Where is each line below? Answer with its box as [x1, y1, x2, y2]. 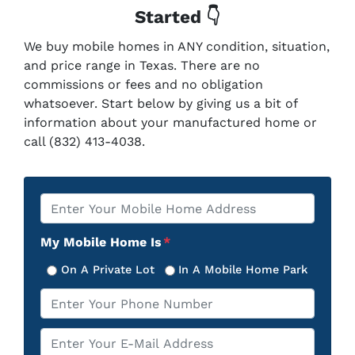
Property [40, 195, 96, 211]
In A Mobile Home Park [178, 263, 308, 277]
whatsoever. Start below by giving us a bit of [24, 96, 297, 112]
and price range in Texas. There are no [24, 58, 260, 74]
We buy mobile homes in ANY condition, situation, [24, 39, 330, 55]
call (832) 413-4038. [24, 134, 145, 150]
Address [40, 214, 92, 230]
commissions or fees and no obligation [24, 77, 263, 93]
